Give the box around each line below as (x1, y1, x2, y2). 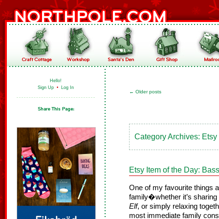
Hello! (50, 78, 62, 83)
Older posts (134, 89, 161, 94)
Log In (61, 85, 74, 90)
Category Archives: (134, 132, 202, 141)
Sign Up (38, 85, 54, 90)
